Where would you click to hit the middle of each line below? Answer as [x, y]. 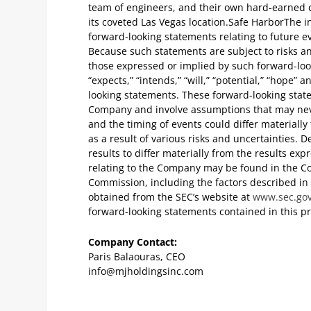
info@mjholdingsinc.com [146, 271]
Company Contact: [133, 242]
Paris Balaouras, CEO [137, 256]
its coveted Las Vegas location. [159, 22]
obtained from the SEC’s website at [171, 197]
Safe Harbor [257, 22]
